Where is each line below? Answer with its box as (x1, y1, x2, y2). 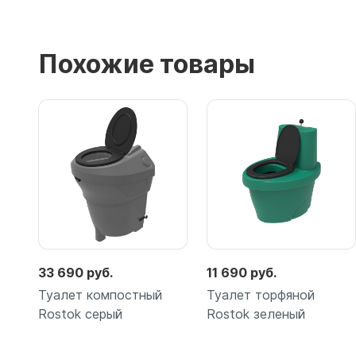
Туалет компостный (38, 287, 162, 304)
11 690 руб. (207, 265, 277, 281)
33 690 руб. (38, 265, 113, 281)
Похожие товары (38, 48, 255, 79)
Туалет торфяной (207, 287, 315, 304)
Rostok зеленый (207, 306, 305, 323)
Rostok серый (38, 306, 122, 323)
